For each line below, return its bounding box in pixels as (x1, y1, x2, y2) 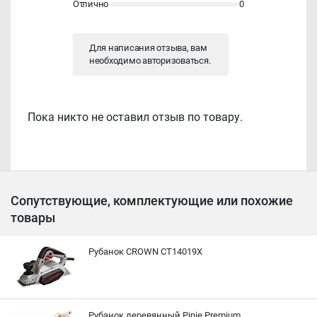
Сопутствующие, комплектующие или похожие (11, 193, 293, 208)
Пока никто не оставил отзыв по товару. (28, 110, 243, 124)
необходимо (89, 55, 143, 66)
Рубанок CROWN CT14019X (88, 246, 202, 257)
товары (11, 210, 55, 225)
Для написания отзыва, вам (89, 42, 207, 53)
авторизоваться (142, 55, 209, 66)
